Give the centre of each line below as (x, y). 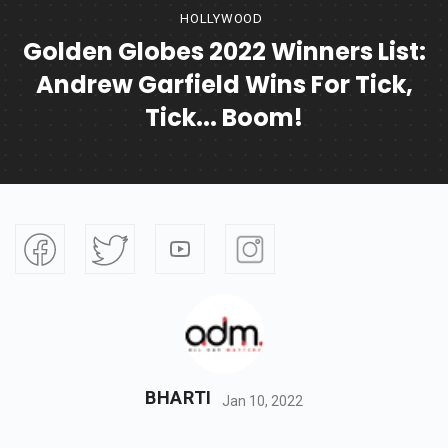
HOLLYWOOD (221, 19)
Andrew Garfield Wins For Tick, (224, 85)
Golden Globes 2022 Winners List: (224, 52)
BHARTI (178, 398)
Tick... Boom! (224, 118)
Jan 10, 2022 (263, 400)
